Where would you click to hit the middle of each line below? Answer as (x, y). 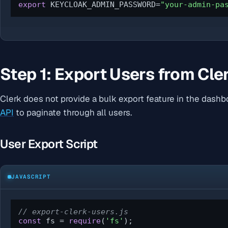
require (85, 221)
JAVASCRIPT (31, 177)
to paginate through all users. (73, 112)
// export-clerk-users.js (73, 211)
